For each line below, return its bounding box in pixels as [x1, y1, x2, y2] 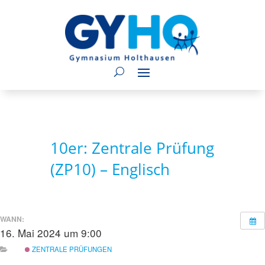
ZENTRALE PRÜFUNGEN [30, 244, 112, 254]
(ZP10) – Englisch [50, 159, 170, 180]
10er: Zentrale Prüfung [50, 137, 214, 159]
